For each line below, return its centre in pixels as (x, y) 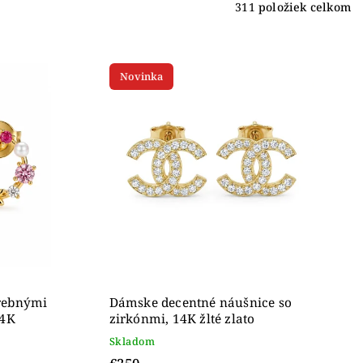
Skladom (132, 342)
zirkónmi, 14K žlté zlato (182, 319)
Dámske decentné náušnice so (201, 303)
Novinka (141, 77)
